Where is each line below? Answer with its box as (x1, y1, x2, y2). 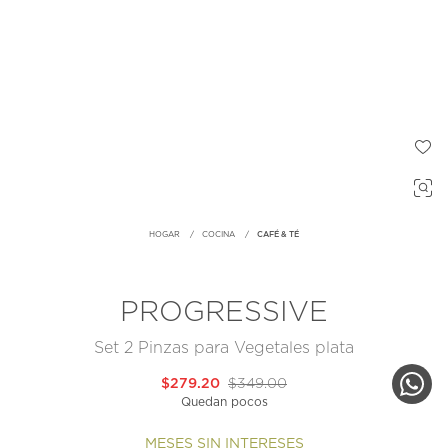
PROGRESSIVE (120, 299, 328, 328)
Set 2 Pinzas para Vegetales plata (94, 340, 354, 357)
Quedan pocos (180, 396, 268, 409)
